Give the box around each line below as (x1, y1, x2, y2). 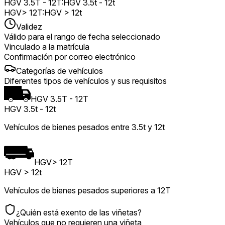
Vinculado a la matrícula (4, 41, 89, 52)
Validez (16, 21, 42, 32)
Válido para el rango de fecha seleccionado (4, 31, 160, 42)
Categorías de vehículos (16, 65, 103, 76)
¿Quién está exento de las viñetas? (16, 207, 142, 217)
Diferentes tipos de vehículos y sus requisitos (4, 75, 167, 86)
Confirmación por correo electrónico (4, 51, 136, 62)
